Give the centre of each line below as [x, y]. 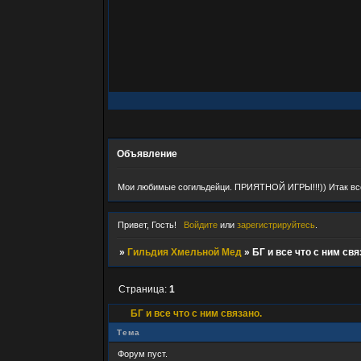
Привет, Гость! [147, 224]
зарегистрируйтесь [276, 224]
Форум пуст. [143, 354]
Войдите [200, 224]
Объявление [147, 154]
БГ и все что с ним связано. [197, 313]
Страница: [143, 289]
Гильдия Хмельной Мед [184, 252]
